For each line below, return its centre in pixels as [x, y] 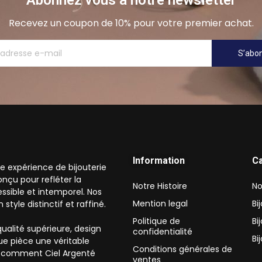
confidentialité [163, 232]
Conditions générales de [182, 249]
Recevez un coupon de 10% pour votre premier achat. [131, 23]
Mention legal [160, 204]
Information [159, 161]
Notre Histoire [160, 186]
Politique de [156, 221]
